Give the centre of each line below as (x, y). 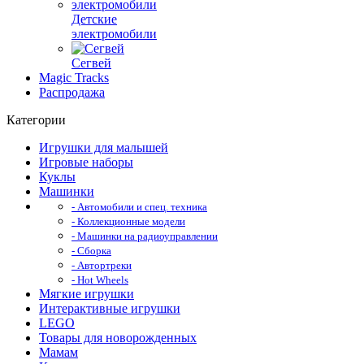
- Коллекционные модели (128, 221)
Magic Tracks (74, 78)
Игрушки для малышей (104, 147)
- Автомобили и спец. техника (139, 207)
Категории (36, 120)
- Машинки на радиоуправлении (145, 236)
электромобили (114, 34)
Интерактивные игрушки (110, 308)
